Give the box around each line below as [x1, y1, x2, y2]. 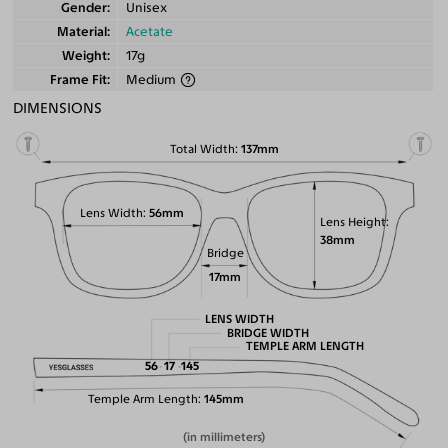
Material [57, 24, 108, 40]
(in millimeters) [183, 430, 265, 445]
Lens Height [319, 214, 386, 229]
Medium [125, 72, 179, 88]
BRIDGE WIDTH [227, 325, 310, 340]
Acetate [125, 24, 173, 40]
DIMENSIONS [13, 98, 103, 117]
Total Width [169, 142, 235, 157]
